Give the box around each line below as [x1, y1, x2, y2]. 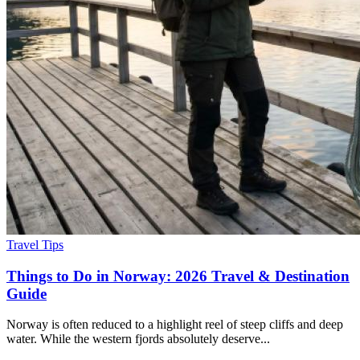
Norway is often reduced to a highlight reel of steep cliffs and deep [6, 317, 343, 332]
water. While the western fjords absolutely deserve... [6, 332, 270, 346]
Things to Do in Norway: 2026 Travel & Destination [6, 267, 350, 284]
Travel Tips [6, 237, 63, 252]
